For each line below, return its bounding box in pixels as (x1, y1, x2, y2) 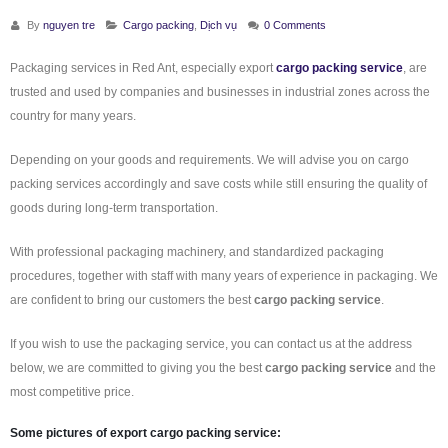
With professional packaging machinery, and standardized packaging (10, 245, 384, 260)
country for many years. (10, 109, 136, 124)
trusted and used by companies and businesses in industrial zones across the (10, 85, 430, 100)
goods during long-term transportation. (10, 201, 218, 216)
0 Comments (264, 19, 327, 32)
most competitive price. (10, 385, 134, 400)
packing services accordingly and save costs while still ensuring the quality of (10, 177, 427, 192)
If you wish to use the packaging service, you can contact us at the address (10, 337, 412, 352)
